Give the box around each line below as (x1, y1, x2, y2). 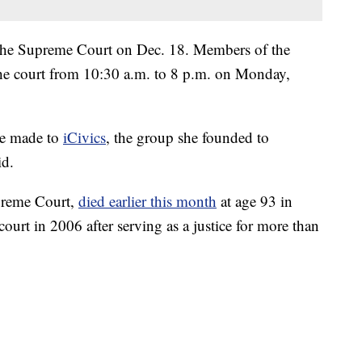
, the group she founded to (106, 126, 269, 147)
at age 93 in (217, 190, 293, 211)
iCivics (63, 126, 106, 147)
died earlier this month (78, 190, 217, 211)
